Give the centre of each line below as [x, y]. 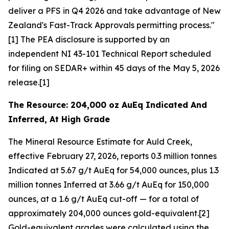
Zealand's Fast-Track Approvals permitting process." [111, 25]
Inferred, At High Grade [59, 119]
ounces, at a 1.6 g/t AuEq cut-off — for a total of [104, 199]
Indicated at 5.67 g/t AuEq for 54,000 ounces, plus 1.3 [113, 170]
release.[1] [29, 82]
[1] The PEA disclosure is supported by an [89, 39]
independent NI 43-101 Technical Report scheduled [110, 54]
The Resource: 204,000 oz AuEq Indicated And [108, 105]
